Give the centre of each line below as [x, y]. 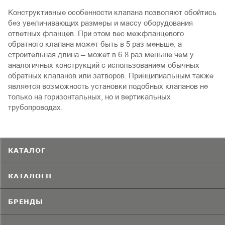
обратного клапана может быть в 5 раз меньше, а [95, 44]
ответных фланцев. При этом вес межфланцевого [96, 33]
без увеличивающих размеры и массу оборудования [100, 23]
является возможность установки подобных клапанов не [108, 86]
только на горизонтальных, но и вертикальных [89, 96]
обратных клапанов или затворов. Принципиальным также [111, 75]
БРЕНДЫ [26, 201]
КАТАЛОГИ [30, 176]
